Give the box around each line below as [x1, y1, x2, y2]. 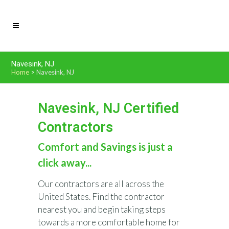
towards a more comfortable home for [38, 217, 180, 227]
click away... [38, 156, 91, 169]
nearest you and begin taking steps [38, 204, 166, 215]
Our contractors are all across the [38, 178, 164, 189]
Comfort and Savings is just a [38, 141, 173, 153]
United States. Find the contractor [38, 191, 165, 202]
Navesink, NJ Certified [38, 100, 179, 117]
